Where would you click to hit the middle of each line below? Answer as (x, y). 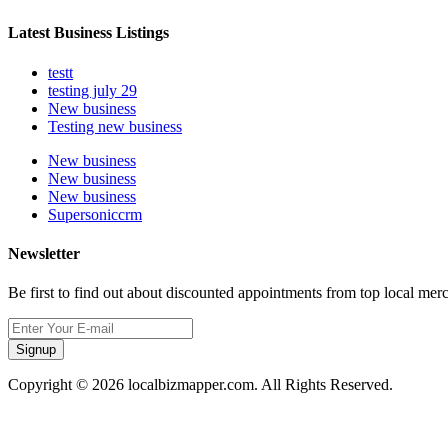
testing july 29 (92, 90)
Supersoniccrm (95, 214)
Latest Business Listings (88, 33)
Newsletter (44, 253)
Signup (36, 350)
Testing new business (115, 126)
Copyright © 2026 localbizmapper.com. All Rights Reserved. (200, 385)
